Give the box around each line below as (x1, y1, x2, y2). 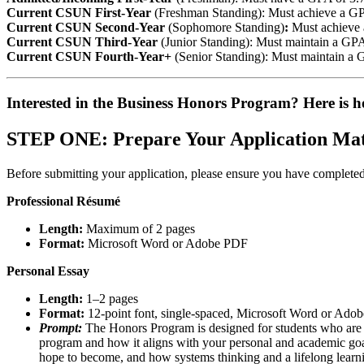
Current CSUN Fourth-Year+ (6, 50, 171, 64)
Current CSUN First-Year (6, 6, 154, 20)
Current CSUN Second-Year (6, 20, 168, 35)
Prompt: (39, 320, 82, 335)
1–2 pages (83, 291, 138, 305)
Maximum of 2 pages (83, 221, 195, 236)
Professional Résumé (6, 193, 120, 208)
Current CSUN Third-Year (6, 35, 158, 50)
